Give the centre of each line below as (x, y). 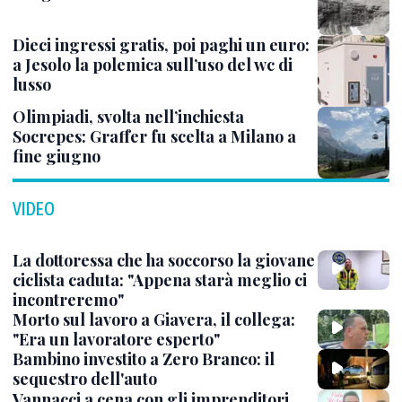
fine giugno (57, 156)
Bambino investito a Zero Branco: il (144, 359)
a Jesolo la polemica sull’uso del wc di (153, 65)
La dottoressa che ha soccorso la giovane (164, 260)
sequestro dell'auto (85, 379)
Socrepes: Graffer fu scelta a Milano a (154, 136)
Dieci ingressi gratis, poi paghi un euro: (161, 45)
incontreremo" (68, 300)
